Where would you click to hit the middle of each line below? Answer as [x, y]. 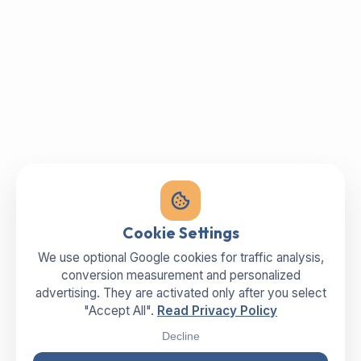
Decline [180, 336]
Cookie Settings [180, 233]
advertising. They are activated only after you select [180, 293]
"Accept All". [120, 311]
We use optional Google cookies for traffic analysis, [180, 257]
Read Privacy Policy [217, 311]
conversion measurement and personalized [180, 275]
